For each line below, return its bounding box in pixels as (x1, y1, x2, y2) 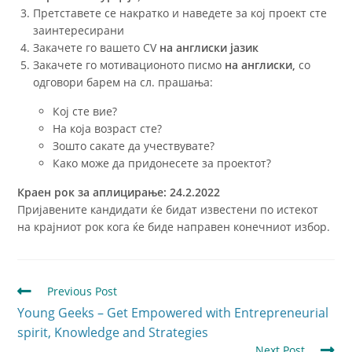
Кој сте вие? (53, 103, 118, 119)
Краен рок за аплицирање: (17, 184, 170, 200)
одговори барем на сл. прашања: (33, 74, 214, 90)
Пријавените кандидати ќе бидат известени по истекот (17, 201, 319, 217)
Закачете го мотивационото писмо (33, 57, 225, 72)
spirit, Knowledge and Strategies (17, 323, 209, 341)
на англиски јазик (159, 39, 259, 55)
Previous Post (47, 283, 118, 299)
